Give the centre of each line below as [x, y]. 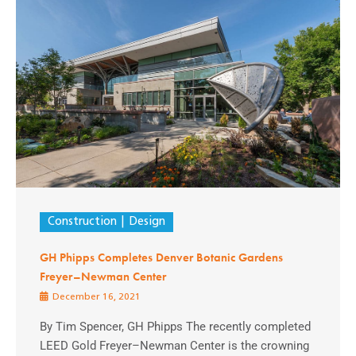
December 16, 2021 [95, 297]
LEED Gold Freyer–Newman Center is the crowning [174, 345]
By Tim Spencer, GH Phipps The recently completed [175, 326]
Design [147, 222]
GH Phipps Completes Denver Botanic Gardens [161, 257]
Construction [82, 222]
